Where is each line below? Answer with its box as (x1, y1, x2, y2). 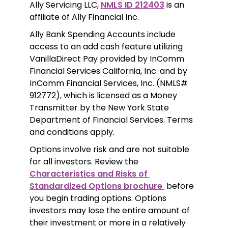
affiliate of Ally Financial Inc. (29, 11, 139, 23)
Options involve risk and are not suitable (29, 144, 189, 156)
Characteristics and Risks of (29, 168, 148, 180)
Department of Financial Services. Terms (29, 114, 193, 126)
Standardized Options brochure (29, 180, 164, 192)
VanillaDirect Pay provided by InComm (29, 53, 184, 65)
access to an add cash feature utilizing (29, 41, 183, 53)
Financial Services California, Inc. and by (29, 65, 187, 77)
